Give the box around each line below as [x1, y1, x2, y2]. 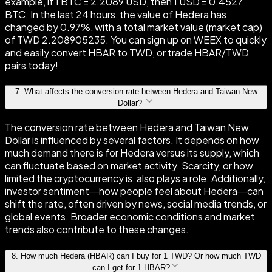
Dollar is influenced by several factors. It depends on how [5, 134, 259, 147]
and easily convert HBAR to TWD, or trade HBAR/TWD [5, 46, 249, 59]
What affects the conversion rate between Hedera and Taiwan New [24, 87, 257, 97]
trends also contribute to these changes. [5, 223, 189, 236]
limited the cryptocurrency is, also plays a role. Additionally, [5, 172, 265, 185]
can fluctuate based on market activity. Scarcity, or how [5, 159, 253, 172]
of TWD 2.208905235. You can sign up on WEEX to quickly [5, 33, 267, 46]
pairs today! [5, 58, 58, 72]
